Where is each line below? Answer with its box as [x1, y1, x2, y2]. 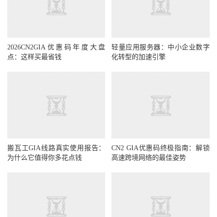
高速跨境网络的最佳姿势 [111, 154, 186, 161]
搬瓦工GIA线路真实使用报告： [7, 144, 106, 152]
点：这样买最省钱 [7, 53, 62, 61]
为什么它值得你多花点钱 [7, 154, 82, 161]
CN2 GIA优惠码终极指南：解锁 [111, 144, 210, 152]
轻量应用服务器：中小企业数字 [111, 43, 210, 51]
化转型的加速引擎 [111, 53, 166, 61]
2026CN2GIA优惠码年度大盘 [7, 43, 106, 51]
